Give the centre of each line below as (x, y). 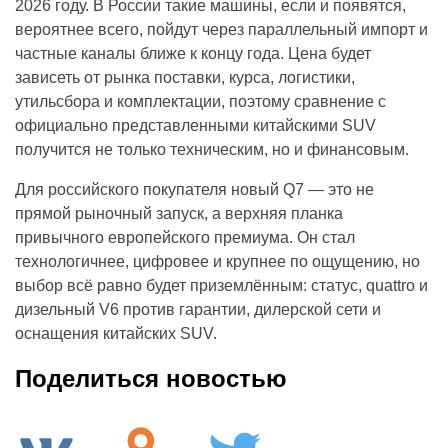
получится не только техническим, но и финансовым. (212, 149)
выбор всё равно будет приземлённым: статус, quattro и (221, 285)
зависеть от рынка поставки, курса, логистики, (185, 77)
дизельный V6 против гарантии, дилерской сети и (198, 309)
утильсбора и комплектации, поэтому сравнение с (200, 101)
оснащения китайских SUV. (116, 333)
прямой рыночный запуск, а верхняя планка (179, 213)
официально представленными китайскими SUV (195, 125)
